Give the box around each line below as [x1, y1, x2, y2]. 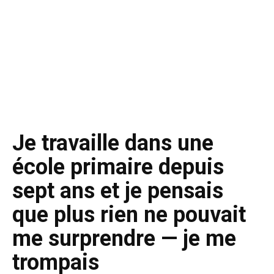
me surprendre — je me [12, 226, 236, 251]
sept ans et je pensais [12, 178, 223, 204]
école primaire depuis [12, 154, 224, 180]
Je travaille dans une [12, 130, 213, 156]
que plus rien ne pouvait [12, 202, 246, 228]
